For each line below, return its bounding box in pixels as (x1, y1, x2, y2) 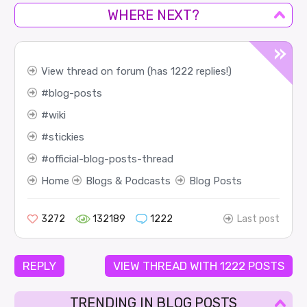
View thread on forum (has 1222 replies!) (40, 65, 232, 78)
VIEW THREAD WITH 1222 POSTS (112, 259, 284, 273)
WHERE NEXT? (108, 7, 199, 24)
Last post (237, 213, 280, 225)
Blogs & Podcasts (85, 175, 171, 188)
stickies (48, 131, 84, 144)
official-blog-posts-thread (48, 153, 173, 166)
